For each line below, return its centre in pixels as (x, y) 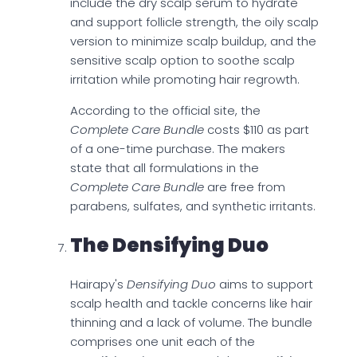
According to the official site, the (165, 111)
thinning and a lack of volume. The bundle (191, 323)
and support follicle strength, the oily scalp (194, 22)
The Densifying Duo (169, 245)
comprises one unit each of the (163, 342)
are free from (245, 187)
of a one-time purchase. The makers (178, 149)
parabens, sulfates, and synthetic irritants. (193, 206)
